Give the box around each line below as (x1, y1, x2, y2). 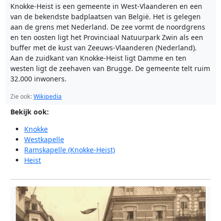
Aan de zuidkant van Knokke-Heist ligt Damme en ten (10, 53, 186, 63)
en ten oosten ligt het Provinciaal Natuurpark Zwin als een (10, 33, 203, 42)
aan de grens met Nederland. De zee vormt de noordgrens (10, 22, 205, 32)
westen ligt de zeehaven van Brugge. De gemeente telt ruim (10, 64, 210, 74)
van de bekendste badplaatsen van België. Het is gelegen (10, 12, 201, 22)
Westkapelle (24, 134, 64, 144)
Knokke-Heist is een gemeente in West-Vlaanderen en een (10, 1, 202, 11)
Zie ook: (10, 92, 34, 101)
